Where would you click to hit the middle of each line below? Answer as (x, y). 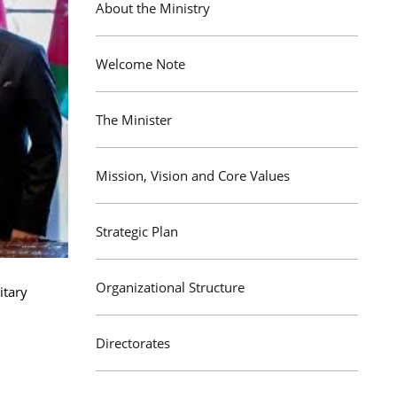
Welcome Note (140, 64)
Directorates (133, 343)
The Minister (134, 120)
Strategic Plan (137, 231)
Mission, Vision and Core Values (193, 175)
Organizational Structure (170, 287)
